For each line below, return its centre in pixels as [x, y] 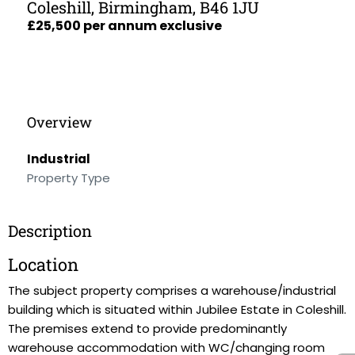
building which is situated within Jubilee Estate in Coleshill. [177, 309]
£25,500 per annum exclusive [124, 26]
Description [50, 231]
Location [43, 264]
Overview [59, 122]
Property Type [69, 178]
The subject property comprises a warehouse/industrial [172, 290]
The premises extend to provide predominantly [147, 328]
